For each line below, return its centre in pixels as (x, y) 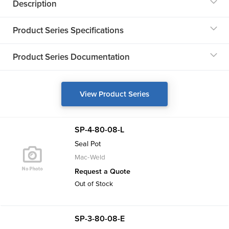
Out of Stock (94, 184)
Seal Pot (88, 144)
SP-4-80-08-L (99, 130)
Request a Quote (102, 171)
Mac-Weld (90, 157)
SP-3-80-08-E (100, 219)
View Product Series (114, 94)
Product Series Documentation (71, 57)
